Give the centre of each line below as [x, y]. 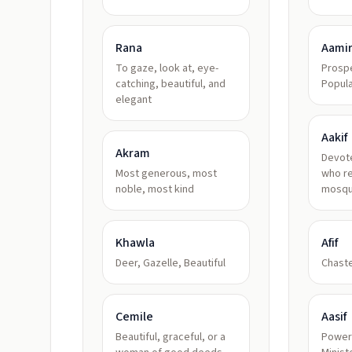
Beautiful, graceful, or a [170, 337]
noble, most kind [155, 189]
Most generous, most [166, 174]
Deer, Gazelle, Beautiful [170, 263]
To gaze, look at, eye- [167, 68]
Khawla [135, 243]
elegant [134, 100]
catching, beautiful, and [170, 84]
